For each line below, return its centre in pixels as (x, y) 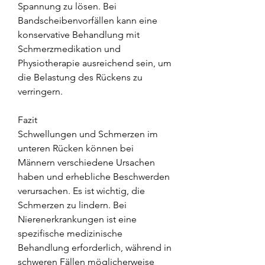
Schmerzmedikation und (69, 49)
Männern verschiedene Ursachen (86, 162)
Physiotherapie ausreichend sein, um (95, 63)
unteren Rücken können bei (76, 148)
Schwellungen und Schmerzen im (88, 134)
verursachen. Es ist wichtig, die (81, 190)
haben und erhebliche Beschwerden (94, 176)
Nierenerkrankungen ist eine (77, 219)
